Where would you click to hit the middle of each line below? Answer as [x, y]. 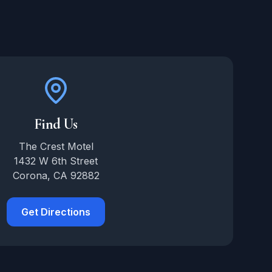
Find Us [56, 124]
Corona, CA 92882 [56, 175]
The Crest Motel [56, 146]
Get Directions [56, 212]
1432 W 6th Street [56, 161]
